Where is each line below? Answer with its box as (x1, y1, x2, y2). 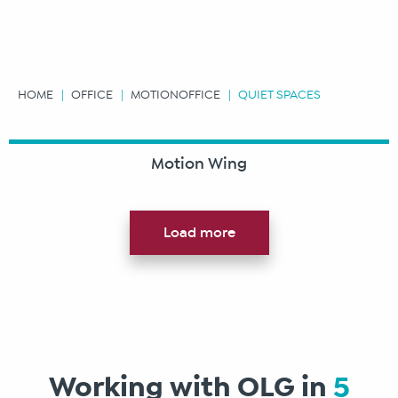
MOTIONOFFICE (131, 87, 220, 102)
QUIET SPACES (238, 87, 321, 102)
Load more (163, 224, 235, 241)
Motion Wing (151, 154, 247, 173)
